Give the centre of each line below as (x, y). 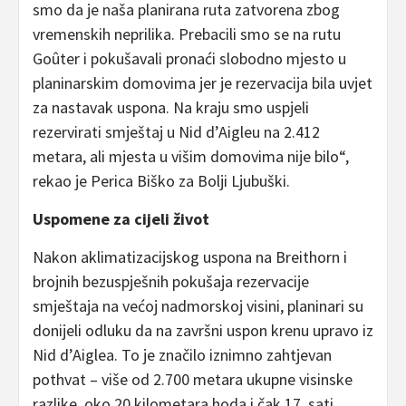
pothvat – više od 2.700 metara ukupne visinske (193, 380)
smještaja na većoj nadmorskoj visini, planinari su (198, 306)
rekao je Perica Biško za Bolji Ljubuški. (161, 181)
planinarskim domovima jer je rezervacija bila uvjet (203, 83)
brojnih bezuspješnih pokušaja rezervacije (171, 282)
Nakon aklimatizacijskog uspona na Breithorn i (190, 257)
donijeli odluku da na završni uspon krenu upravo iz (203, 331)
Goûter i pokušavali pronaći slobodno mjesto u (189, 59)
